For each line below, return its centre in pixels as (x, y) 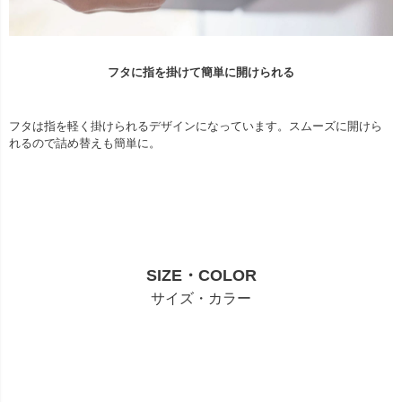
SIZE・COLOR (201, 276)
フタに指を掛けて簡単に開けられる (201, 73)
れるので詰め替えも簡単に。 (85, 144)
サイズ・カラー (201, 299)
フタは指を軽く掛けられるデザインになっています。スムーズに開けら (196, 127)
